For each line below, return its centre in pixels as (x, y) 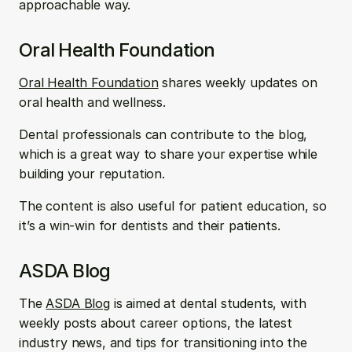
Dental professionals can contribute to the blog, (163, 134)
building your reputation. (94, 174)
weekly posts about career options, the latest (156, 323)
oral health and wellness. (94, 102)
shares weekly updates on (238, 82)
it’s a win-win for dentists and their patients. (150, 225)
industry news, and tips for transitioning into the (163, 343)
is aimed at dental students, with (208, 303)
